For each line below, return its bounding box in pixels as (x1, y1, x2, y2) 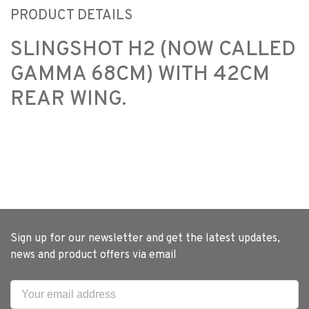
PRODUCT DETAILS (10, 6, 132, 25)
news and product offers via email (10, 248, 177, 262)
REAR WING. (10, 86, 126, 112)
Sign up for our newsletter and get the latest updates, (10, 231, 280, 246)
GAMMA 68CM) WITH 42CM (10, 61, 270, 88)
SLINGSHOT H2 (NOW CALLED (10, 37, 296, 63)
